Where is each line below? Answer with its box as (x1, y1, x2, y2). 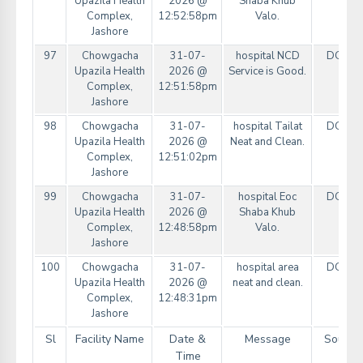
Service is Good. (228, 64, 306, 79)
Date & (169, 331, 206, 348)
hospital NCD (235, 49, 300, 64)
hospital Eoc (238, 190, 297, 205)
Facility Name (75, 331, 144, 348)
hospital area (236, 260, 299, 275)
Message (244, 331, 291, 348)
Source (323, 331, 361, 348)
